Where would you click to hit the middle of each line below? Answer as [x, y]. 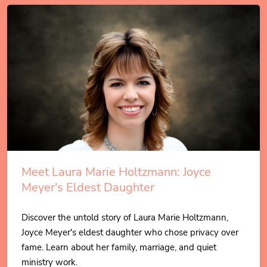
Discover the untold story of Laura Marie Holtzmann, [125, 217]
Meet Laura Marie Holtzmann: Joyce [116, 172]
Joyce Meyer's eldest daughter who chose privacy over [130, 232]
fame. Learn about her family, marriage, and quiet [119, 247]
